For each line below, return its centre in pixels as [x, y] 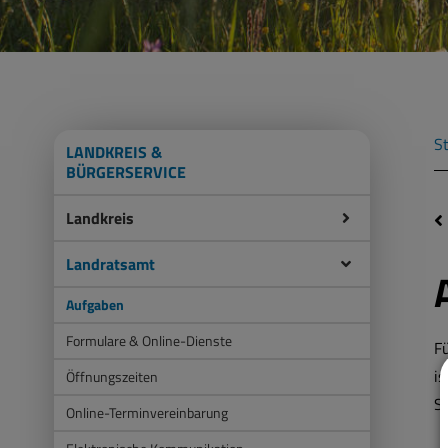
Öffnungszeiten [112, 377]
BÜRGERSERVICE [126, 172]
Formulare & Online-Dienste [149, 341]
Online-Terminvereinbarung [147, 413]
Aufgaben [95, 305]
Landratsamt [110, 264]
